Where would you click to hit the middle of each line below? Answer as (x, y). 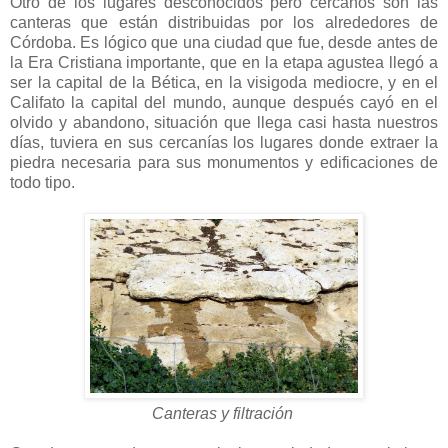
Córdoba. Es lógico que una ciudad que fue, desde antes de (224, 42)
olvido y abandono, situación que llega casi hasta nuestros (224, 122)
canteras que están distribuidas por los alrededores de (224, 22)
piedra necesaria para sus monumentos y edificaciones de (224, 162)
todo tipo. (42, 182)
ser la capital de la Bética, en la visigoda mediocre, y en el (224, 82)
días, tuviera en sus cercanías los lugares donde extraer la (224, 142)
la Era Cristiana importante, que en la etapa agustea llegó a (224, 62)
